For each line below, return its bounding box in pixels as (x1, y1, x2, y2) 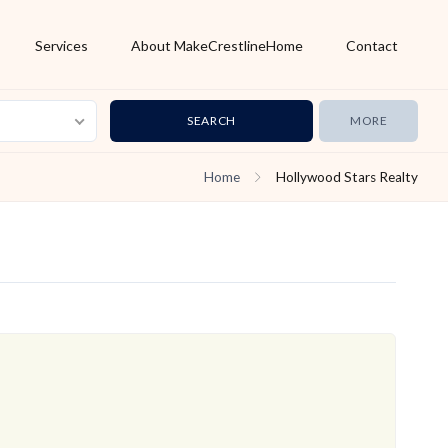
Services (34, 37, 88, 54)
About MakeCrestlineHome (130, 37, 303, 54)
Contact (345, 37, 398, 54)
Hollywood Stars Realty (276, 169, 418, 185)
